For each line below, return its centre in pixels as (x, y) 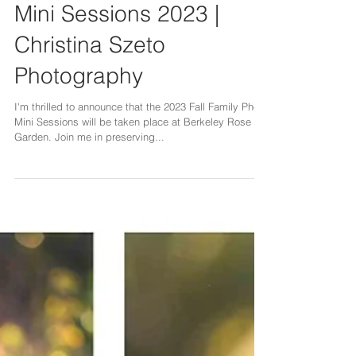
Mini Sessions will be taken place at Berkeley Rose (133, 179)
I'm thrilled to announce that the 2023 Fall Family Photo (141, 164)
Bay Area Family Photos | (139, 40)
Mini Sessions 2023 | (117, 71)
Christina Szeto (90, 102)
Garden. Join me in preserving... (89, 194)
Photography (79, 133)
